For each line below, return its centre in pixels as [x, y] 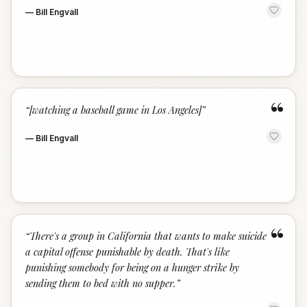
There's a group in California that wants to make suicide [148, 236]
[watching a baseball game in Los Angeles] [115, 110]
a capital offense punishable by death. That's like [127, 251]
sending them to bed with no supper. [101, 283]
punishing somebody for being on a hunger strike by [132, 267]
